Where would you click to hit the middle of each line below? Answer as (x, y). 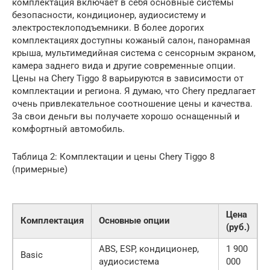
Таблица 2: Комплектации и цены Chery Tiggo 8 (113, 156)
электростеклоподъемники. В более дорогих (108, 27)
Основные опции (134, 220)
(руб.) (238, 227)
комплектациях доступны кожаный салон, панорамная (131, 40)
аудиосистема (129, 261)
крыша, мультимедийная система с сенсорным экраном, (134, 53)
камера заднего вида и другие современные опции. (124, 65)
